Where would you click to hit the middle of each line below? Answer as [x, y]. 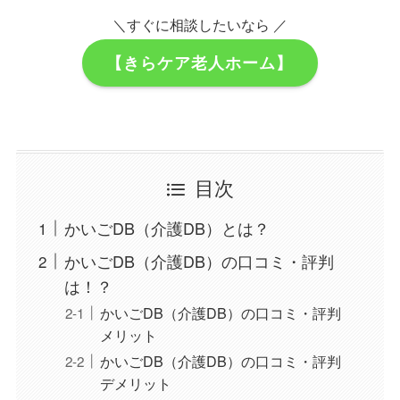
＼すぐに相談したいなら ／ [200, 24]
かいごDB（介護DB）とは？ [167, 228]
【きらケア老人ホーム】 [200, 63]
